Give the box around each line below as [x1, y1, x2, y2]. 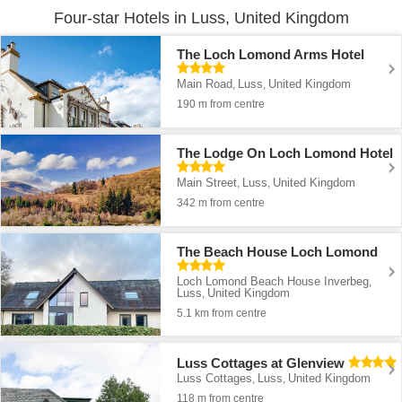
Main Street [177, 176, 238, 190]
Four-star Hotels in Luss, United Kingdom [53, 9, 349, 27]
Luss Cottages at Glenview [177, 354, 345, 371]
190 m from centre [177, 98, 266, 111]
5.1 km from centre [177, 307, 267, 320]
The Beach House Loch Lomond [177, 244, 379, 260]
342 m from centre [177, 197, 266, 210]
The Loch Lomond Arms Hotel [177, 47, 365, 63]
